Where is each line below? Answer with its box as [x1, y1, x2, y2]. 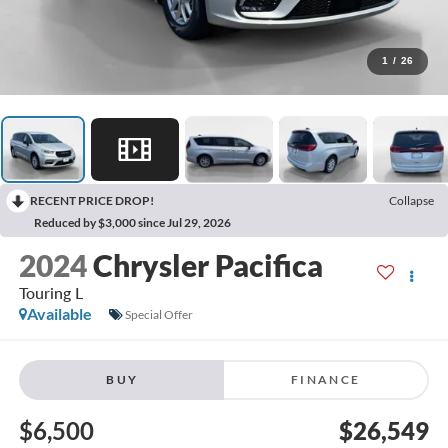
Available [26, 304, 92, 324]
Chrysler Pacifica [92, 247, 323, 284]
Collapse [389, 192, 434, 208]
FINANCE [290, 371, 361, 387]
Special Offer [124, 306, 193, 322]
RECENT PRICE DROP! [30, 192, 154, 208]
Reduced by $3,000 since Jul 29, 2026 [34, 214, 231, 230]
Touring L [18, 283, 83, 303]
